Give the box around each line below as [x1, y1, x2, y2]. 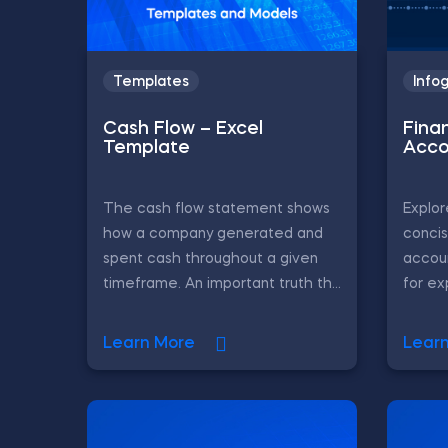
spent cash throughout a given [103, 251, 318, 266]
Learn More [103, 336, 195, 352]
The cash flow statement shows [103, 201, 330, 216]
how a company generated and [103, 226, 323, 241]
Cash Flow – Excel [103, 120, 263, 139]
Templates [113, 75, 189, 90]
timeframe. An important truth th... [103, 276, 341, 291]
